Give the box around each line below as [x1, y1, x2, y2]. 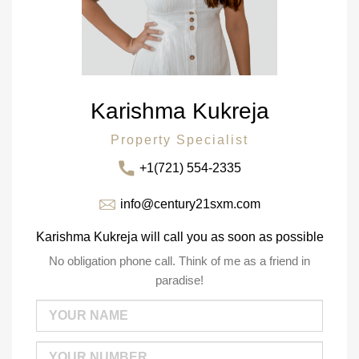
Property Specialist [111, 132, 248, 147]
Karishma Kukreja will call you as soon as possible [35, 229, 324, 244]
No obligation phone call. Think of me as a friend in [49, 253, 310, 268]
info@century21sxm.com [119, 196, 260, 211]
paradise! [155, 272, 204, 287]
